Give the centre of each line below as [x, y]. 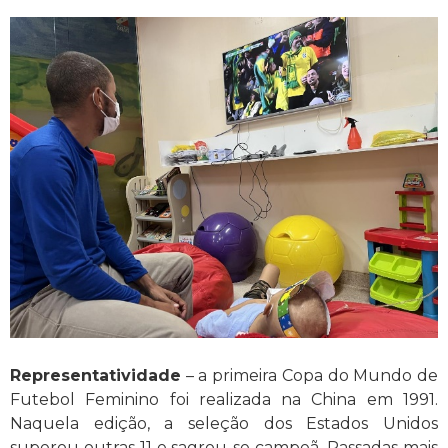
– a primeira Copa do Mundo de [309, 375]
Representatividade [95, 375]
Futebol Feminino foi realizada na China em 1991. [224, 399]
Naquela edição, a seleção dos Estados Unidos [224, 423]
